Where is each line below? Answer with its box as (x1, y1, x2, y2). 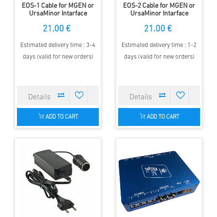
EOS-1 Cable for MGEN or (22, 2, 94, 10)
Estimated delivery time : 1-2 (122, 42, 197, 48)
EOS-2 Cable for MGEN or (123, 2, 195, 10)
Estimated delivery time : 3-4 (20, 42, 95, 48)
